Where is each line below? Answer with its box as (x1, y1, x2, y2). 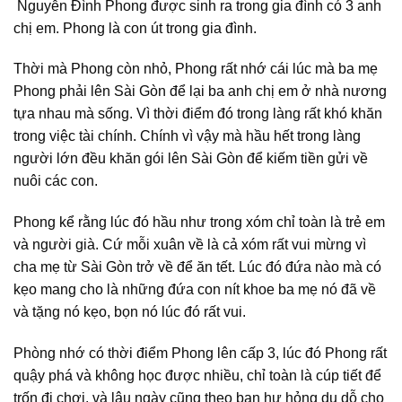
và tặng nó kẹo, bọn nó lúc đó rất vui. (13, 304, 246, 320)
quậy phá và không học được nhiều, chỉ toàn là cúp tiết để (13, 368, 381, 384)
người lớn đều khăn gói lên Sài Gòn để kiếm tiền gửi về (13, 151, 368, 167)
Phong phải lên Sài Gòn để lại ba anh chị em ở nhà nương (13, 83, 387, 100)
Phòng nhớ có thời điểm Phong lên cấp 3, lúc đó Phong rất (13, 345, 387, 362)
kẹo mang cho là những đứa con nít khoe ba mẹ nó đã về (13, 282, 376, 298)
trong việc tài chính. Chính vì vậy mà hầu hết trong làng (13, 128, 361, 144)
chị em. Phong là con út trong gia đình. (13, 20, 257, 36)
